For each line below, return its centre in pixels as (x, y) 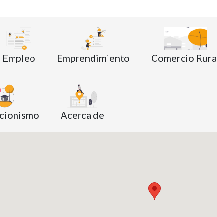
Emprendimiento (93, 57)
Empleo (19, 57)
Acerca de (82, 115)
